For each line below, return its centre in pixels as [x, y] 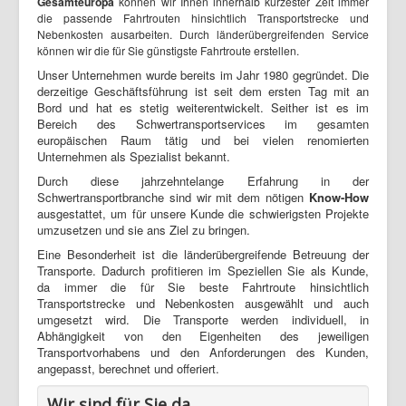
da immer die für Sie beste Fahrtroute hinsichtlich [203, 287]
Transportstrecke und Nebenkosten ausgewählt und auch [203, 304]
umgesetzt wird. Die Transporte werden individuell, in [203, 320]
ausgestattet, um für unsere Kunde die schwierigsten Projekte [203, 214]
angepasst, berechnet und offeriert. [130, 369]
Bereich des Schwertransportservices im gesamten [203, 124]
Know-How [339, 198]
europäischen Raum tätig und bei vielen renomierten [203, 140]
